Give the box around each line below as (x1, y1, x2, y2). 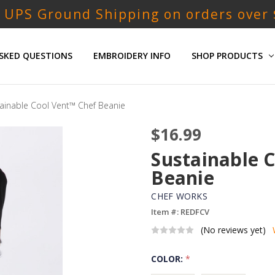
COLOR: (151, 253, 186, 265)
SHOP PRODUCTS (191, 50, 265, 62)
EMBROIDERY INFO (93, 50, 171, 62)
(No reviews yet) (201, 224, 266, 236)
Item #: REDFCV (151, 206, 210, 218)
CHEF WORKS (151, 190, 207, 203)
